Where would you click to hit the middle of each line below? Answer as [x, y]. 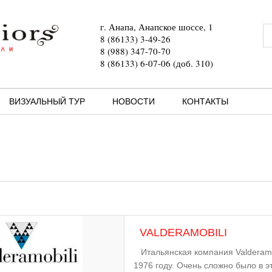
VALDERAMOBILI [184, 233]
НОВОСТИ [134, 101]
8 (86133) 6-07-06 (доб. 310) [157, 63]
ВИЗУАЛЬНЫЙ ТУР [47, 101]
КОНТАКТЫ [205, 101]
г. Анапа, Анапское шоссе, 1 [157, 27]
